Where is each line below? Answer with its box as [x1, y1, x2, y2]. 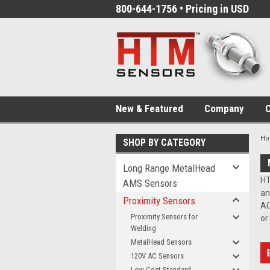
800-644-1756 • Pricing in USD [116, 2, 249, 15]
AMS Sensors [123, 177, 177, 189]
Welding [131, 224, 156, 233]
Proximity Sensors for [131, 212, 198, 221]
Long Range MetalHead [123, 162, 215, 174]
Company [204, 102, 244, 115]
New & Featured [116, 102, 183, 115]
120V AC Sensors [131, 251, 184, 260]
